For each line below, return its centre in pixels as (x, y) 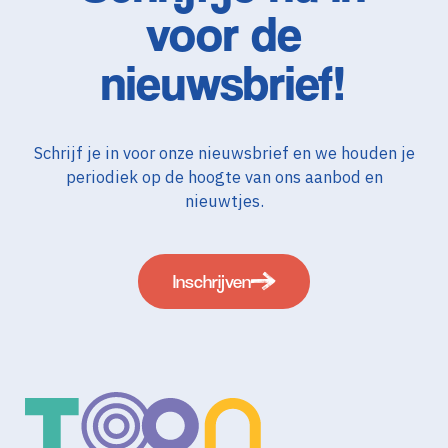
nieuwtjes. (224, 200)
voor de (223, 33)
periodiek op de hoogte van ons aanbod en (224, 176)
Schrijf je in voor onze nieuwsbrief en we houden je (224, 152)
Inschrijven (211, 281)
